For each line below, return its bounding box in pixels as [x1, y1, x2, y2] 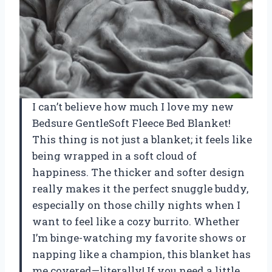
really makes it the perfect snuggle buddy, [32, 182, 248, 196]
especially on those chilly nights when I [32, 198, 240, 212]
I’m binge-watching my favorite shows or [32, 231, 246, 245]
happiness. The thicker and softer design [32, 165, 245, 180]
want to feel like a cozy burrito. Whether [32, 214, 240, 229]
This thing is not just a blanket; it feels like [32, 132, 252, 147]
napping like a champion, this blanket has [32, 247, 251, 262]
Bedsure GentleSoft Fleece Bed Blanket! [32, 116, 231, 131]
